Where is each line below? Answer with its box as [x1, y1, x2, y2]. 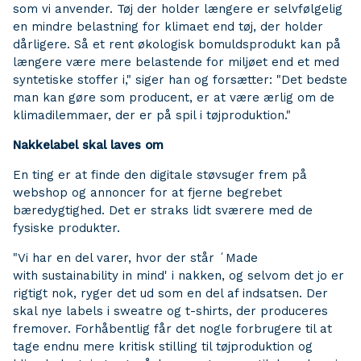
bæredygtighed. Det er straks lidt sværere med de [13, 203, 313, 218]
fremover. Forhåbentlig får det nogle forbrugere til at [13, 322, 332, 336]
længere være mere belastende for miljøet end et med [13, 55, 339, 69]
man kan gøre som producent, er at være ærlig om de [13, 90, 334, 105]
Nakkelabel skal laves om [13, 138, 164, 152]
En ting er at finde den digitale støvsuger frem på [13, 168, 307, 182]
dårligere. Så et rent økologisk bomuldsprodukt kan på [13, 37, 341, 52]
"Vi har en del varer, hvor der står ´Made [13, 251, 258, 265]
